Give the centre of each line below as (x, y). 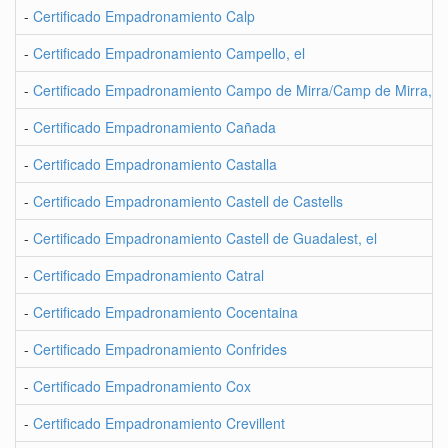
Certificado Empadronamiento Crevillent (159, 423)
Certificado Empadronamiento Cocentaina (165, 312)
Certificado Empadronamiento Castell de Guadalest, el (205, 238)
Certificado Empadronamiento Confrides (160, 349)
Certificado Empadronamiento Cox (142, 386)
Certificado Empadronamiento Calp (144, 16)
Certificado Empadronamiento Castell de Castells (188, 201)
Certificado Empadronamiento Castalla (155, 164)
